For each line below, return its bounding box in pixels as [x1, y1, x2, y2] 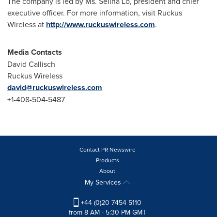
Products [95, 156, 119, 164]
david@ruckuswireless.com [7, 82, 102, 93]
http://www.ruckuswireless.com [46, 19, 155, 30]
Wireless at [7, 19, 46, 30]
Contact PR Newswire [79, 145, 136, 154]
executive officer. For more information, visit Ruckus [7, 7, 182, 18]
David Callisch [7, 59, 55, 69]
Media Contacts [7, 46, 62, 58]
